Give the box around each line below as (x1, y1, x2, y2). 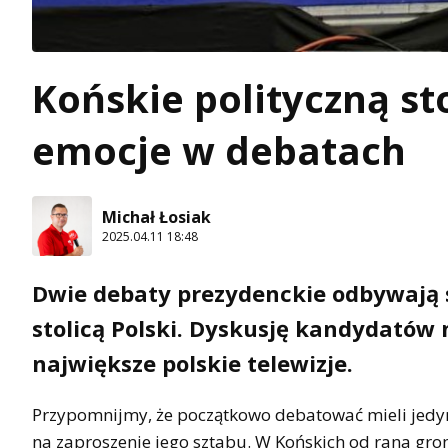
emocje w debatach (32, 123, 406, 176)
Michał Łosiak (102, 206, 211, 229)
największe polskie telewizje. (32, 347, 353, 378)
